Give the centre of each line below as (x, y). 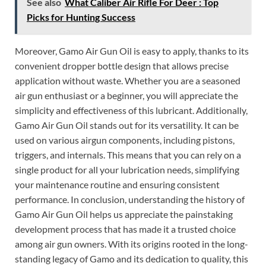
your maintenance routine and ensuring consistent (117, 184)
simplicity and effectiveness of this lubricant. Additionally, (131, 110)
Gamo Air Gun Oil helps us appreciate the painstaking (124, 214)
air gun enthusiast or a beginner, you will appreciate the (126, 95)
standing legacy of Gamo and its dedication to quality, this (132, 258)
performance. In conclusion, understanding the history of (130, 199)
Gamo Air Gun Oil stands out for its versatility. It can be (127, 125)
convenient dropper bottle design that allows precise (122, 65)
